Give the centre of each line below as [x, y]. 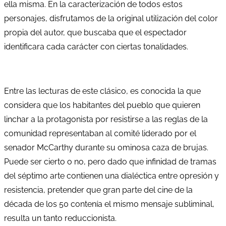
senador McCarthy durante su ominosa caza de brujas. [106, 147]
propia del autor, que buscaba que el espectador [95, 32]
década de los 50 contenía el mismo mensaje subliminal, [109, 204]
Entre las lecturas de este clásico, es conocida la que [102, 91]
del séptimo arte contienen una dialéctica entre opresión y [111, 176]
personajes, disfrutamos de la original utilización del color [111, 18]
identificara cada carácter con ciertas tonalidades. [96, 46]
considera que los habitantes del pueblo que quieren [102, 105]
